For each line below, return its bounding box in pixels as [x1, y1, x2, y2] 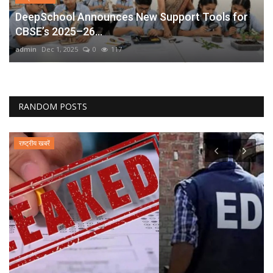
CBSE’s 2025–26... [15, 24, 102, 38]
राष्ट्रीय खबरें [18, 138, 50, 147]
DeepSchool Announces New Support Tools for [15, 10, 248, 23]
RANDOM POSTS [18, 100, 87, 112]
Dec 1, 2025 [41, 44, 78, 54]
